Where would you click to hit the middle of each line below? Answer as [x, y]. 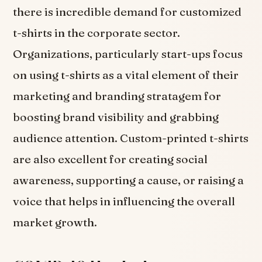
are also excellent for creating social [111, 159]
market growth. [55, 222]
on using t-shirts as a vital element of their [126, 75]
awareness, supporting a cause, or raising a [129, 180]
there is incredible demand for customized [127, 11]
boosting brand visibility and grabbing [116, 117]
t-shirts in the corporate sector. [97, 32]
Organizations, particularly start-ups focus [128, 54]
